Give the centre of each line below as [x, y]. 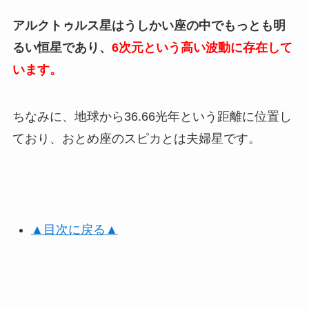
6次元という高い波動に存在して [202, 47]
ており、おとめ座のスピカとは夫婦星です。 [136, 138]
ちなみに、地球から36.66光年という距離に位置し [152, 116]
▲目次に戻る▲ [74, 230]
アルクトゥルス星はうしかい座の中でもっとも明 [149, 25]
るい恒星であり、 [62, 47]
